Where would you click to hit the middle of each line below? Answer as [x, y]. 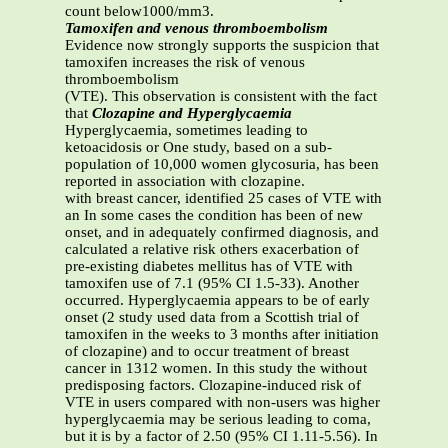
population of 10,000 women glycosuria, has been [222, 164]
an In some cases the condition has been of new [214, 215]
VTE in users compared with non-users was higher [222, 402]
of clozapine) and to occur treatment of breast [207, 351]
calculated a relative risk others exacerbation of [212, 249]
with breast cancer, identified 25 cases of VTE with [223, 198]
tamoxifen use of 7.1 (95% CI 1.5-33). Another [212, 283]
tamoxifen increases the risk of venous [185, 62]
